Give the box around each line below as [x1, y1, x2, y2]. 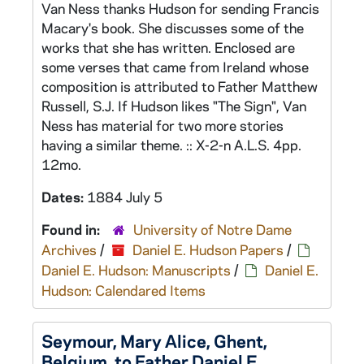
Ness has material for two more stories [41, 116, 284, 134]
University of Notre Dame [133, 220, 292, 238]
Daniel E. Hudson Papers [132, 240, 284, 258]
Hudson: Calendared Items [41, 281, 206, 299]
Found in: [41, 220, 103, 238]
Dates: [41, 188, 87, 206]
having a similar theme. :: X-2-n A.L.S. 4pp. [41, 136, 301, 154]
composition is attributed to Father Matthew [41, 77, 318, 95]
